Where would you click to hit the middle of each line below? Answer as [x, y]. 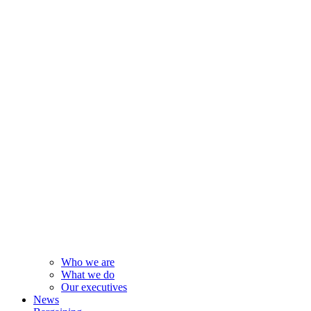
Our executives [94, 287]
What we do [88, 274]
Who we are [88, 262]
